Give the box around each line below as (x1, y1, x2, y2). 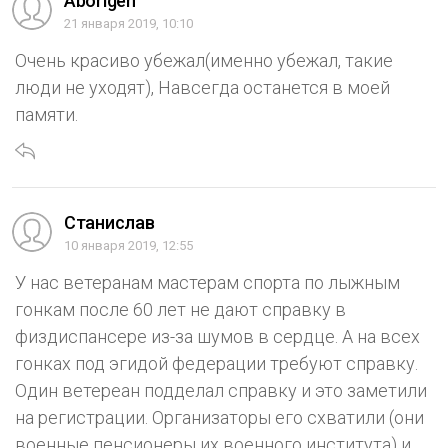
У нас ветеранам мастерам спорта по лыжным (15, 271, 400, 293)
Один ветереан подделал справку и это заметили (15, 379, 427, 401)
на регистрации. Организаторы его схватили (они (15, 406, 424, 428)
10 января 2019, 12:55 (64, 237, 193, 253)
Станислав (64, 211, 155, 233)
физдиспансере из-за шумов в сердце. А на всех (15, 325, 420, 347)
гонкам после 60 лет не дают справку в (15, 298, 346, 320)
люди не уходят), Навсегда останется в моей (15, 76, 390, 98)
